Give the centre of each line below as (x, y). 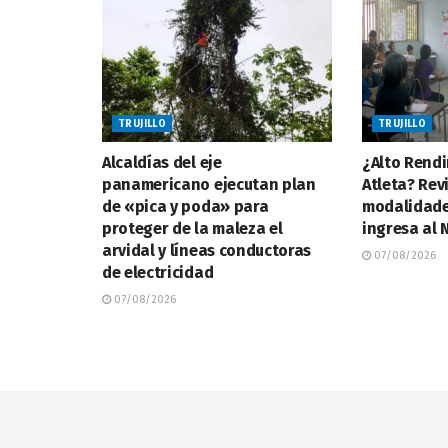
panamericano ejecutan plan (209, 184)
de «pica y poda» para (185, 206)
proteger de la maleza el (192, 228)
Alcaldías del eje (162, 162)
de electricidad (158, 272)
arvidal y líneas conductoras (207, 250)
